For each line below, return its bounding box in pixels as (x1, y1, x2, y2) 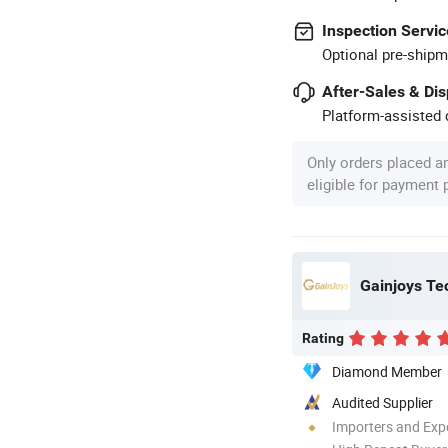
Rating (302, 329, 344, 346)
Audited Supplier (332, 392, 433, 412)
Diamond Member (332, 361, 442, 381)
